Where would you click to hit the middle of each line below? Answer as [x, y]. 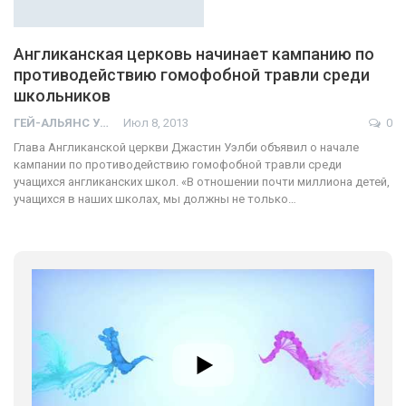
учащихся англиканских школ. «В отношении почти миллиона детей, [202, 181]
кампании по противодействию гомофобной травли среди [178, 164]
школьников [62, 95]
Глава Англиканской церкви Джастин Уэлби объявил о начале [186, 147]
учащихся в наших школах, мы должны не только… [155, 198]
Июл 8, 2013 [156, 122]
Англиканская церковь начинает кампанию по [194, 53]
